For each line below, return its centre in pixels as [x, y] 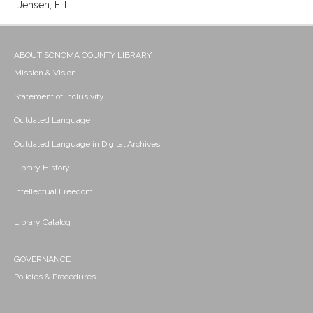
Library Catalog [42, 223]
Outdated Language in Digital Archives [87, 144]
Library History [42, 168]
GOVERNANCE [42, 260]
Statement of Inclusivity [59, 97]
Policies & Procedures [55, 277]
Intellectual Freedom [53, 192]
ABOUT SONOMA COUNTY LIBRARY [83, 56]
